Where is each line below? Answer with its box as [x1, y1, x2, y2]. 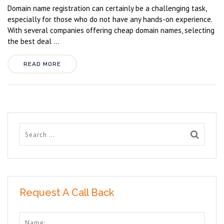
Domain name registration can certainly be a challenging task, [7, 3, 206, 13]
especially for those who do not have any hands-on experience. [7, 14, 212, 24]
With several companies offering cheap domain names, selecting [7, 25, 214, 35]
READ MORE [23, 60, 61, 67]
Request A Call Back [19, 186, 114, 198]
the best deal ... [7, 36, 59, 46]
